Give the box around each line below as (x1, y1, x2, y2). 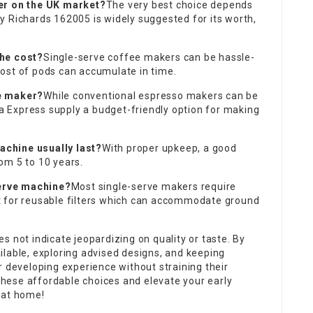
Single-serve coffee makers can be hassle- (43, 51, 255, 63)
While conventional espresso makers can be (43, 89, 259, 101)
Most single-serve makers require (71, 180, 237, 192)
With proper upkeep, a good (102, 142, 237, 154)
